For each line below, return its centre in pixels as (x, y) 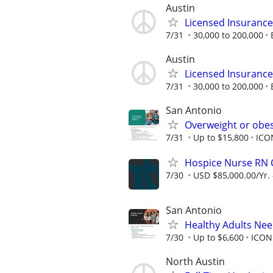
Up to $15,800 (221, 138)
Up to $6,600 (218, 237)
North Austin (195, 261)
